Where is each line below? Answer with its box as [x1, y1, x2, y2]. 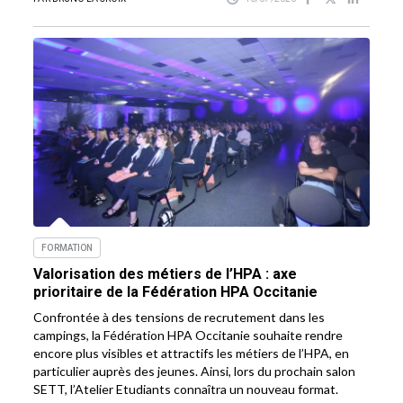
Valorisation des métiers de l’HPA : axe [33, 265, 298, 283]
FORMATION [41, 243, 94, 254]
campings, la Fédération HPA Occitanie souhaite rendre [33, 327, 344, 344]
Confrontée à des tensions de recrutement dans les [33, 309, 326, 326]
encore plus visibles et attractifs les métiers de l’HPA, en [33, 345, 350, 362]
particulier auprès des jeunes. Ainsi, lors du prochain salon [33, 363, 356, 380]
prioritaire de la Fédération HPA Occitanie [33, 283, 318, 301]
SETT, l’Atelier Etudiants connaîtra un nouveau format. [33, 381, 339, 398]
